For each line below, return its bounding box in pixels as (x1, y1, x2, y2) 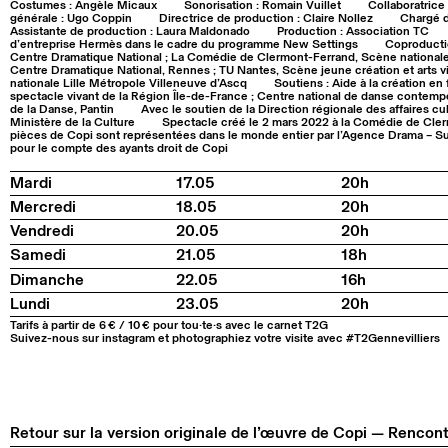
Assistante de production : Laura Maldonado (10, 25, 250, 38)
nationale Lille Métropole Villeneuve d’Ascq (10, 77, 247, 90)
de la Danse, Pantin (10, 103, 114, 116)
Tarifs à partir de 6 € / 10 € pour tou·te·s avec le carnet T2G (10, 319, 328, 332)
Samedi (10, 247, 66, 264)
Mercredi (10, 199, 76, 216)
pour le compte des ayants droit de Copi (10, 142, 228, 155)
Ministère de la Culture (10, 116, 135, 129)
